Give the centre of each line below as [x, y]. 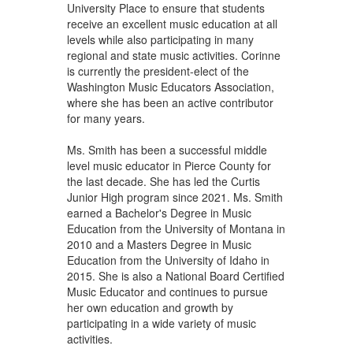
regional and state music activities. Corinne [173, 55]
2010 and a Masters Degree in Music [159, 244]
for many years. [106, 118]
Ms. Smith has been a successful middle [167, 149]
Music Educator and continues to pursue [167, 291]
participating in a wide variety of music [161, 323]
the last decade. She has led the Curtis [163, 181]
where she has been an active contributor [170, 102]
